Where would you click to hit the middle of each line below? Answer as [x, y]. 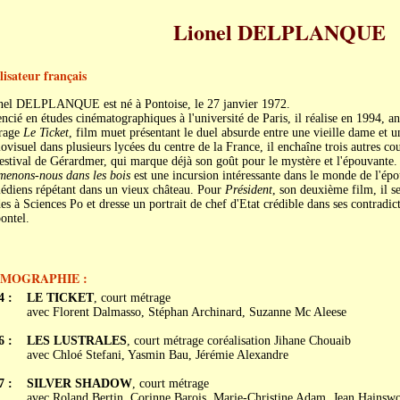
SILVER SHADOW [79, 383]
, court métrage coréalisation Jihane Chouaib [238, 341]
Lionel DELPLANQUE [279, 32]
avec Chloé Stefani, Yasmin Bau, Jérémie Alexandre [157, 355]
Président [248, 190]
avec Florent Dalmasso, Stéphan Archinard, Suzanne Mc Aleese [186, 312]
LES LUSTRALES [76, 341]
